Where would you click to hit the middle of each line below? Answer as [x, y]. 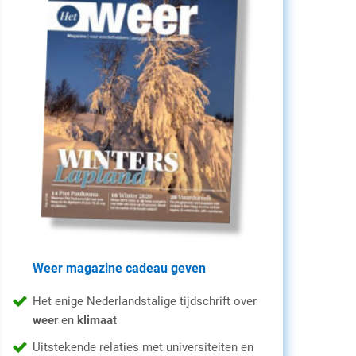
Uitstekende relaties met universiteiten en [143, 347]
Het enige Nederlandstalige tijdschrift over [145, 301]
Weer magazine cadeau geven [119, 268]
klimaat [97, 320]
